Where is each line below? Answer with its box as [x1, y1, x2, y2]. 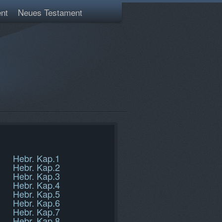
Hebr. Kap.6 [13, 196, 60, 209]
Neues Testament [18, 6, 82, 18]
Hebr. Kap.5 [13, 187, 60, 200]
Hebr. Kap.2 [13, 161, 60, 173]
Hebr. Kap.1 [13, 152, 60, 165]
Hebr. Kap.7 [13, 205, 60, 218]
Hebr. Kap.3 [13, 169, 60, 182]
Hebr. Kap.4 [13, 178, 60, 191]
